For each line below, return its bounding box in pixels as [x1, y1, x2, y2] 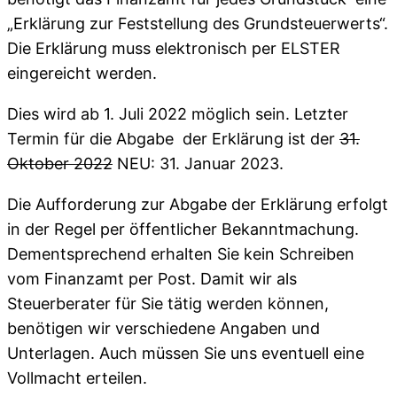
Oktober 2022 [7, 154, 113, 174]
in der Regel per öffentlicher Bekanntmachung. [7, 220, 359, 239]
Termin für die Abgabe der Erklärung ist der [7, 129, 339, 149]
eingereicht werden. [7, 64, 157, 83]
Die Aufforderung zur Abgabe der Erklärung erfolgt [7, 195, 388, 214]
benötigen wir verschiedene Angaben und [7, 319, 320, 339]
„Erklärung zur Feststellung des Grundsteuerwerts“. [7, 14, 388, 34]
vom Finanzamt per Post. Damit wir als [7, 269, 297, 289]
